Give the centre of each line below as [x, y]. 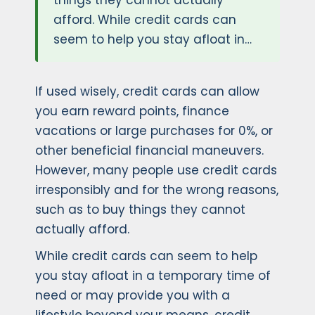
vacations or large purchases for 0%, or [154, 131]
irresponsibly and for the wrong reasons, [157, 190]
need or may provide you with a [133, 296]
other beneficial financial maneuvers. [149, 151]
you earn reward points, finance [132, 111]
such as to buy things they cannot [140, 210]
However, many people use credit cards [156, 171]
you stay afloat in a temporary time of [153, 276]
